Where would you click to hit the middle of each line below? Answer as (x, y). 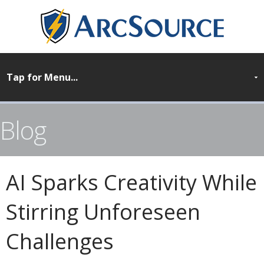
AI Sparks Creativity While (131, 182)
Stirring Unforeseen (103, 212)
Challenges (60, 241)
